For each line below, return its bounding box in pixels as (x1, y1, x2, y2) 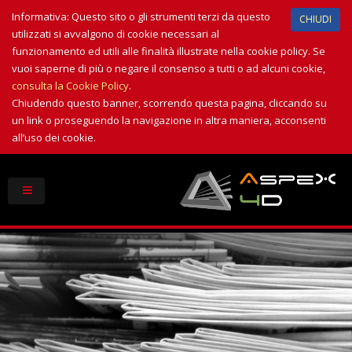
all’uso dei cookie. (12, 130, 96, 145)
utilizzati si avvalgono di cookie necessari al (12, 27, 219, 41)
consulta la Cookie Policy (12, 79, 129, 93)
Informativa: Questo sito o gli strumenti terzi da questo (12, 9, 270, 24)
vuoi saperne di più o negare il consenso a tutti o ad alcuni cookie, (12, 61, 325, 75)
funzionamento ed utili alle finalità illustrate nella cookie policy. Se (12, 44, 325, 58)
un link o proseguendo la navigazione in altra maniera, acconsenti (12, 113, 326, 127)
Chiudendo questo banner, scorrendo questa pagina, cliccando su (12, 96, 327, 110)
